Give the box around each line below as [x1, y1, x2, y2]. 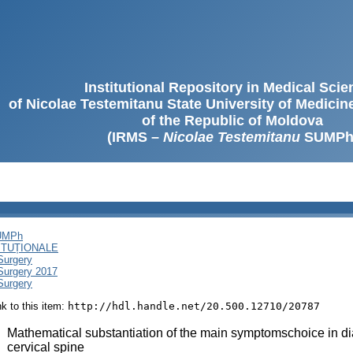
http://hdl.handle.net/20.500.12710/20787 [68, 299, 320, 312]
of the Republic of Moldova [142, 113, 323, 128]
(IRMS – [106, 129, 163, 145]
